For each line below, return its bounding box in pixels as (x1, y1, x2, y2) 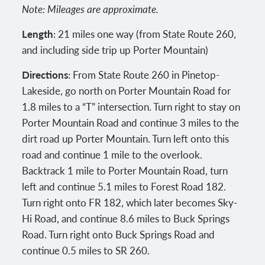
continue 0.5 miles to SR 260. (22, 243, 150, 258)
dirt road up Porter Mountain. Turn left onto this (22, 131, 230, 146)
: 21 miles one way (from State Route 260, (53, 27, 237, 41)
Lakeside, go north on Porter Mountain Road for (22, 83, 231, 98)
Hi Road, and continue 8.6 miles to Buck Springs (22, 211, 230, 226)
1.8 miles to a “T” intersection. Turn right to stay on (22, 99, 241, 114)
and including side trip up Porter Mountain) (22, 43, 209, 57)
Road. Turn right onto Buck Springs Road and (22, 227, 215, 242)
